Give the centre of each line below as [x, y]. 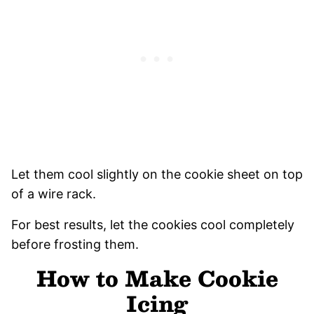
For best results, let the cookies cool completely [153, 224]
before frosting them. [75, 244]
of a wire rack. [54, 193]
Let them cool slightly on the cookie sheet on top [157, 174]
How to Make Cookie [157, 278]
